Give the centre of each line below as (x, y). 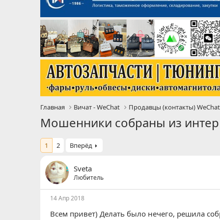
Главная (53, 107)
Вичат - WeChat (97, 107)
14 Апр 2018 (67, 198)
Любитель (89, 177)
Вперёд (81, 146)
